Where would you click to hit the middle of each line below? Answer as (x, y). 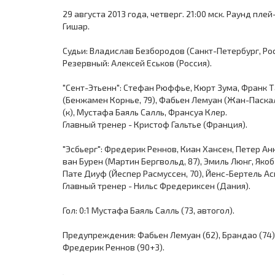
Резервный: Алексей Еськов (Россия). (137, 63)
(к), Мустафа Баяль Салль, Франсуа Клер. (145, 112)
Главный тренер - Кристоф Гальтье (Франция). (155, 124)
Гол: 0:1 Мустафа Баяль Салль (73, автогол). (149, 210)
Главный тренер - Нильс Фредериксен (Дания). (157, 186)
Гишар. (76, 26)
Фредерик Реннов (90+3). (114, 247)
